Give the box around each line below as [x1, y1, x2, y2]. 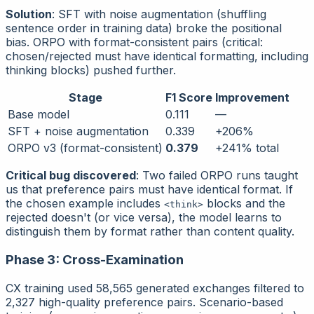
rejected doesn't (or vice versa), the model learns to [6, 210, 282, 225]
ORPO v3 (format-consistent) [8, 141, 163, 156]
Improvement [215, 90, 289, 105]
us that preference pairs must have [6, 182, 197, 197]
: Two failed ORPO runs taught [136, 168, 298, 183]
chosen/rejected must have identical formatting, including [6, 49, 308, 64]
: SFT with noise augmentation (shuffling [52, 7, 266, 22]
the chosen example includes [6, 196, 164, 211]
